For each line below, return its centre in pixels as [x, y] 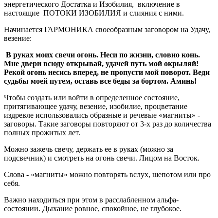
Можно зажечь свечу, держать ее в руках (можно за [89, 149]
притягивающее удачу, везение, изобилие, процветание [96, 106]
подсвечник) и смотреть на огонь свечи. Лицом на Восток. [102, 158]
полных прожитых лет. [42, 132]
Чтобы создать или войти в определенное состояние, [92, 97]
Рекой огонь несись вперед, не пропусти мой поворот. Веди [107, 72]
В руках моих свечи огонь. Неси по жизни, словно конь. [103, 54]
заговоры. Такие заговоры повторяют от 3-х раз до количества [108, 124]
